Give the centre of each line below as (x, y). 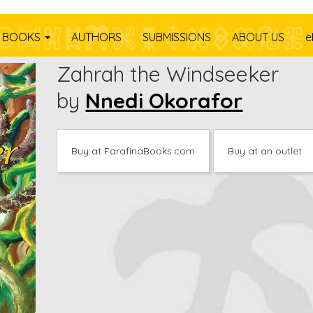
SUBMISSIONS (177, 37)
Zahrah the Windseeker (168, 74)
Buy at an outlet (265, 151)
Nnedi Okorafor (164, 101)
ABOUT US (258, 37)
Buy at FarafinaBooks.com (133, 151)
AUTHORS (96, 37)
